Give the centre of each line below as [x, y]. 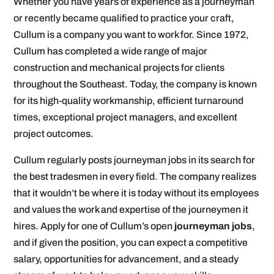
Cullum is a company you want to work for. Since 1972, [131, 35]
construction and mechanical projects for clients [119, 68]
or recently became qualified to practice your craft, [124, 18]
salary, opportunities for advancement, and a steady [126, 259]
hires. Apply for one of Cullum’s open [93, 226]
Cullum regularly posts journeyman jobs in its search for [135, 160]
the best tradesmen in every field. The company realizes [135, 177]
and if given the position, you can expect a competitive [131, 243]
